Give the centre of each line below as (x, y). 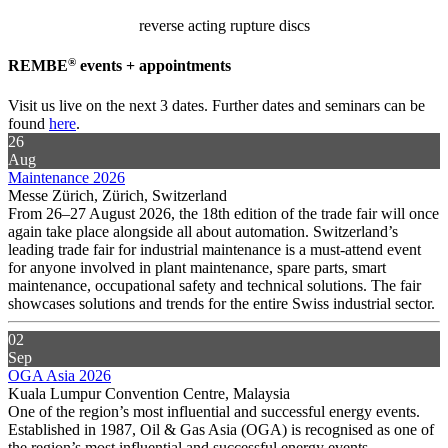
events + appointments (153, 66)
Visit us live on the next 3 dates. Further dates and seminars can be (216, 105)
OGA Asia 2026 (59, 375)
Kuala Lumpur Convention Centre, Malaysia (149, 393)
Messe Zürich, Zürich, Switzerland (117, 195)
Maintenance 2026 (66, 177)
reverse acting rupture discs (224, 25)
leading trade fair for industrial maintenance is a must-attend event (214, 249)
